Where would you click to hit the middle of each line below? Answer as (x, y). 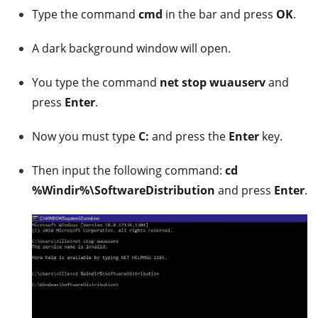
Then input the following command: (128, 171)
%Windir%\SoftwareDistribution (124, 191)
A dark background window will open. (131, 49)
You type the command (96, 83)
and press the (189, 137)
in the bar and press (219, 15)
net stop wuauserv (213, 83)
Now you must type (85, 137)
